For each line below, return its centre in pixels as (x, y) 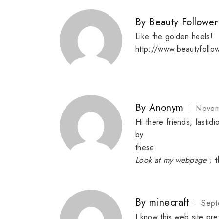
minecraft (169, 203)
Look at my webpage (171, 160)
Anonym (166, 108)
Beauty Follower (184, 22)
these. (146, 148)
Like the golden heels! (174, 37)
